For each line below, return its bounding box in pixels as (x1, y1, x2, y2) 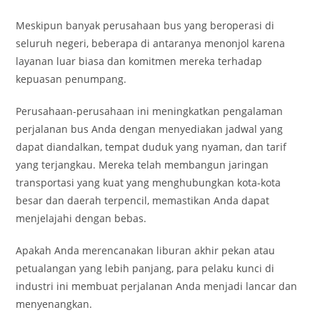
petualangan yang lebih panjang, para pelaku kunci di (16, 261, 275, 275)
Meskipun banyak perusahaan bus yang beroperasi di (16, 19, 275, 32)
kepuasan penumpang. (16, 72, 127, 86)
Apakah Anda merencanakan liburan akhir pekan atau (16, 244, 276, 257)
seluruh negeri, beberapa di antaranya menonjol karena (16, 36, 286, 50)
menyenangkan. (16, 297, 93, 311)
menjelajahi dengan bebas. (16, 211, 147, 225)
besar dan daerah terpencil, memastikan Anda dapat (16, 194, 270, 207)
